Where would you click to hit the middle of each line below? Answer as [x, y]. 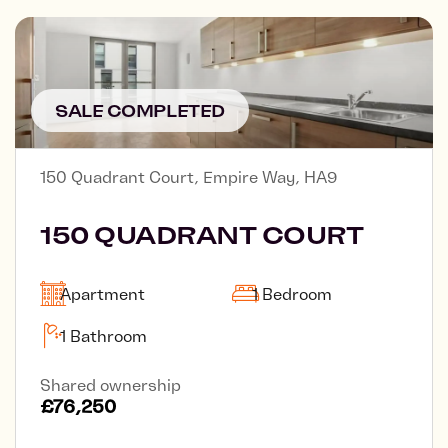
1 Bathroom [103, 335]
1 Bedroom [292, 293]
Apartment [102, 293]
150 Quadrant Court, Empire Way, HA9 [188, 176]
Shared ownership [110, 384]
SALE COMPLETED [140, 110]
